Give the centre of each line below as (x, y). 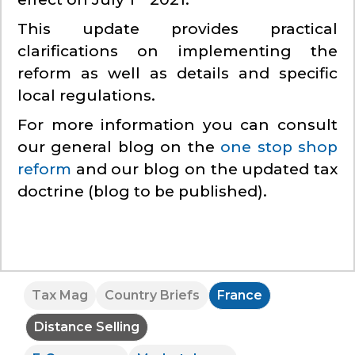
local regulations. (86, 96)
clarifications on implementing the (177, 52)
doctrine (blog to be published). (142, 192)
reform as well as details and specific (177, 74)
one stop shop (279, 147)
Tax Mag (60, 296)
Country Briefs (152, 296)
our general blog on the (119, 147)
